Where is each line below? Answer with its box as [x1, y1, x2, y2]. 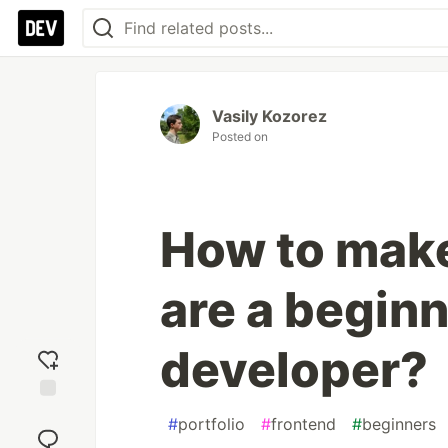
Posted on [212, 129, 268, 144]
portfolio [178, 414, 245, 434]
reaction [21, 422, 75, 440]
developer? [160, 340, 428, 399]
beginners [362, 414, 436, 434]
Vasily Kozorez [212, 106, 327, 126]
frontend [271, 414, 336, 434]
